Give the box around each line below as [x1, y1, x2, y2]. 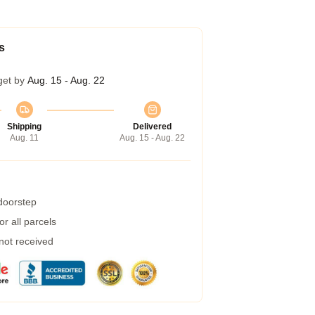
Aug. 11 [10, 133, 39, 143]
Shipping [7, 122, 41, 131]
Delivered [133, 122, 172, 131]
